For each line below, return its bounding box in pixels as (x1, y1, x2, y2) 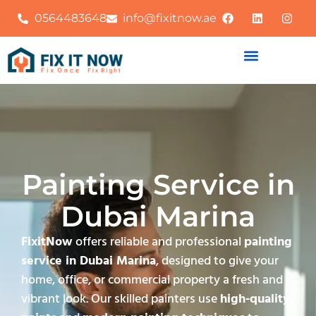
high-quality (220, 288, 290, 309)
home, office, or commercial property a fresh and (21, 269, 283, 290)
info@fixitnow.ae (123, 11, 217, 25)
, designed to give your (156, 250, 279, 271)
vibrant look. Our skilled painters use (21, 288, 220, 309)
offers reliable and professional (73, 231, 244, 252)
